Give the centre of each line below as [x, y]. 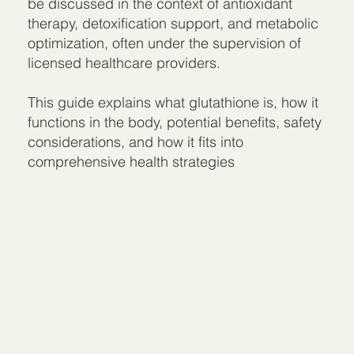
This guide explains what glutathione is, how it [173, 102]
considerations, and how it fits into [136, 141]
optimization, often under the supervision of [165, 43]
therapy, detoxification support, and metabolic [173, 23]
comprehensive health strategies [132, 161]
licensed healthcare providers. [124, 62]
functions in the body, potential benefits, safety [175, 122]
